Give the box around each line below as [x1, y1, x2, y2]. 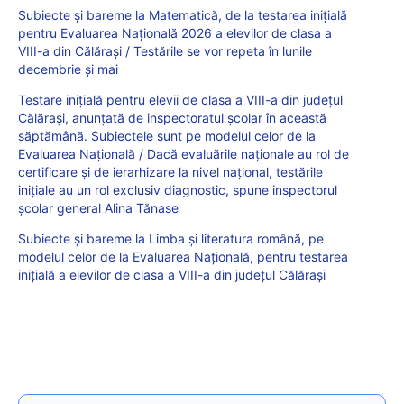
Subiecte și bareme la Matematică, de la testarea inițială [18, 6, 347, 23]
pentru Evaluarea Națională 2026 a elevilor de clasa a [18, 24, 332, 41]
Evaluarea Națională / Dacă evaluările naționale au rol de [18, 145, 349, 161]
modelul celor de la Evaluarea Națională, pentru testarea [18, 248, 348, 264]
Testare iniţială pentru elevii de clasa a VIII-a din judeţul [18, 91, 343, 107]
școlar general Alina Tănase [18, 199, 179, 216]
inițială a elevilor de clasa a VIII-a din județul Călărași [18, 266, 326, 282]
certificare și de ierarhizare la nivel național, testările [18, 163, 323, 179]
